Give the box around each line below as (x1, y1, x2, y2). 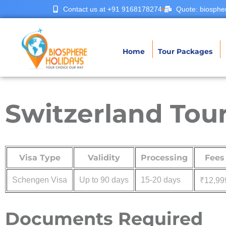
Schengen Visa (12, 176, 67, 184)
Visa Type (19, 153, 61, 162)
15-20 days (141, 176, 181, 184)
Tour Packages (157, 46, 212, 56)
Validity (88, 153, 120, 162)
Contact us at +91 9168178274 (63, 5, 162, 13)
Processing (141, 153, 188, 162)
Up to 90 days (79, 176, 129, 184)
